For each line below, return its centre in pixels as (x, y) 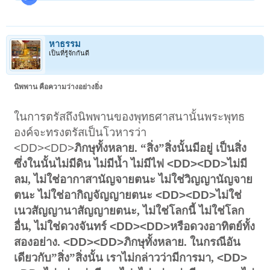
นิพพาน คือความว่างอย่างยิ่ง (58, 86)
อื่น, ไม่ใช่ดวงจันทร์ (62, 226)
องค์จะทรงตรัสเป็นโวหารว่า (80, 132)
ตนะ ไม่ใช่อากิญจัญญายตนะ (85, 195)
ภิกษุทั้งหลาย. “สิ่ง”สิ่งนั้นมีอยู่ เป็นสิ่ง (161, 148)
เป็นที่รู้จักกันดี (69, 53)
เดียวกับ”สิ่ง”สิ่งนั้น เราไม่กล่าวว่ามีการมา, (116, 257)
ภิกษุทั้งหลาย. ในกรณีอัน (182, 242)
